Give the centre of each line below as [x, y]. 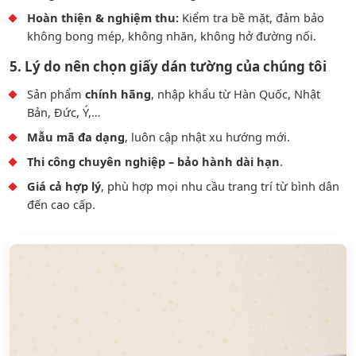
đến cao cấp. [61, 204]
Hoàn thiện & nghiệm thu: [103, 17]
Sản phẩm [56, 93]
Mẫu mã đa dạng [76, 136]
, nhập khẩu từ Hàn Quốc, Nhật [236, 93]
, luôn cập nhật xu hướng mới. [207, 136]
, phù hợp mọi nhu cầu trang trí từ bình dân [220, 186]
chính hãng [118, 93]
